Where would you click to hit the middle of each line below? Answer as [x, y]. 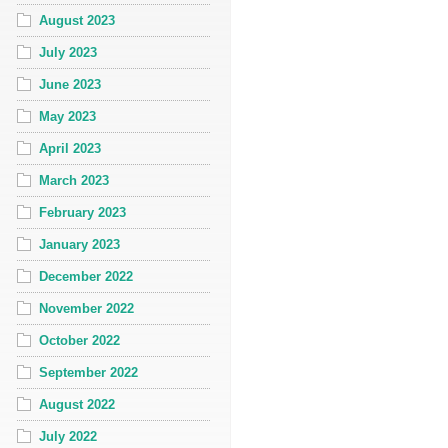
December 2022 [86, 276]
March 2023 [74, 180]
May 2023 [67, 116]
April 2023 [70, 148]
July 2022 [68, 436]
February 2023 [82, 212]
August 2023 [77, 20]
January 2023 [79, 244]
